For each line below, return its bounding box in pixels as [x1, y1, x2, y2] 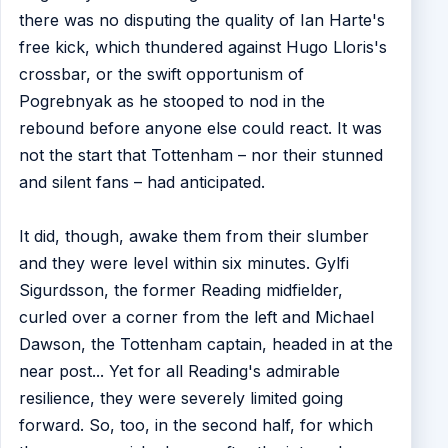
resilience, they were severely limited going [18, 388, 343, 408]
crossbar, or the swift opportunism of [18, 64, 304, 84]
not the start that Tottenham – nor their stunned [18, 145, 383, 165]
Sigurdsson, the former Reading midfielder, [18, 280, 343, 300]
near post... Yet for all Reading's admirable [18, 361, 340, 381]
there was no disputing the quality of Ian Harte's [18, 10, 385, 30]
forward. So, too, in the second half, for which [18, 415, 373, 435]
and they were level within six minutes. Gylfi [18, 253, 349, 273]
